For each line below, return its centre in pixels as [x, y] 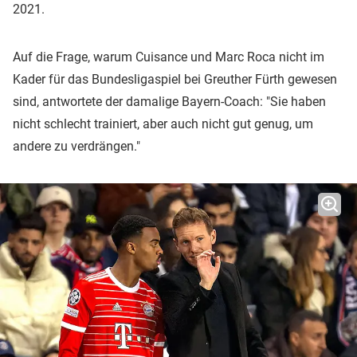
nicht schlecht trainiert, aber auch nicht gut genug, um [163, 124]
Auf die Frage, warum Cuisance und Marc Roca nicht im [169, 57]
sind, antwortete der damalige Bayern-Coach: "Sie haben [169, 101]
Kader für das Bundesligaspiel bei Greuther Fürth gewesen [175, 79]
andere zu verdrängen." [76, 146]
